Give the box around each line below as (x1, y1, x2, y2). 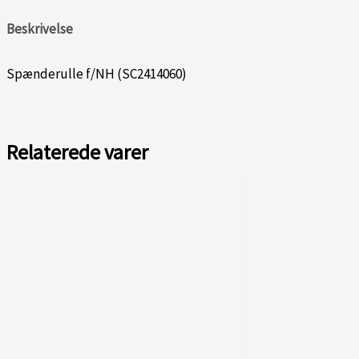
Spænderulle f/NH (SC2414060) (6, 64, 187, 83)
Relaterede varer (6, 139, 148, 165)
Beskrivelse (6, 20, 73, 38)
